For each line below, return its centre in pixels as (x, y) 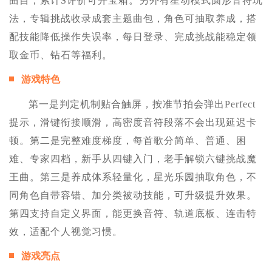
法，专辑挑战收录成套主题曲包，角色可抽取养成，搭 (133, 18)
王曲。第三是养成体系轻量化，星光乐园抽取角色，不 (133, 177)
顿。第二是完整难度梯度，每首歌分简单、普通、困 (128, 140)
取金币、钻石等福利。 (61, 55)
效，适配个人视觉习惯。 (66, 231)
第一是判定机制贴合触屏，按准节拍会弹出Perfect (142, 104)
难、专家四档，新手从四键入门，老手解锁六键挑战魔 (133, 158)
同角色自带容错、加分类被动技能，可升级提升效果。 (133, 195)
